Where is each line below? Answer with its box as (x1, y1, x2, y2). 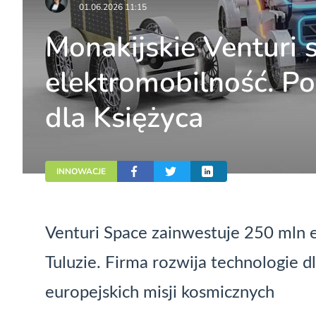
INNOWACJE (56, 165, 106, 177)
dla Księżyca (45, 99, 203, 138)
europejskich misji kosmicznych (45, 284, 274, 301)
